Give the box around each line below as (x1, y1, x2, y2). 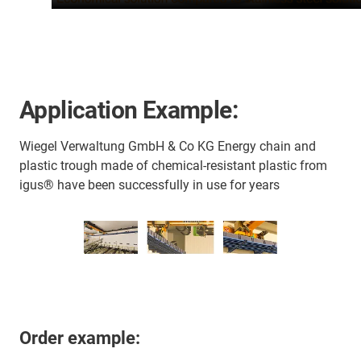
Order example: (19, 328, 140, 349)
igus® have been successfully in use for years (19, 177, 280, 193)
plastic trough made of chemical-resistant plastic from (19, 158, 327, 174)
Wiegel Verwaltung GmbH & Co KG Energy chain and (19, 139, 316, 155)
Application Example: (19, 96, 238, 125)
